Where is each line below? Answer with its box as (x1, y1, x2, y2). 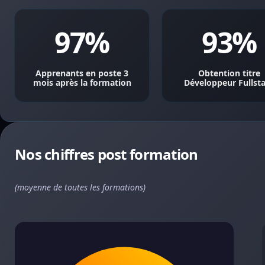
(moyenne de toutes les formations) (15, 182, 146, 193)
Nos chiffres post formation (15, 144, 198, 164)
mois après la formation (33, 77, 131, 88)
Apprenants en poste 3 (35, 67, 128, 79)
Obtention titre (198, 67, 260, 79)
